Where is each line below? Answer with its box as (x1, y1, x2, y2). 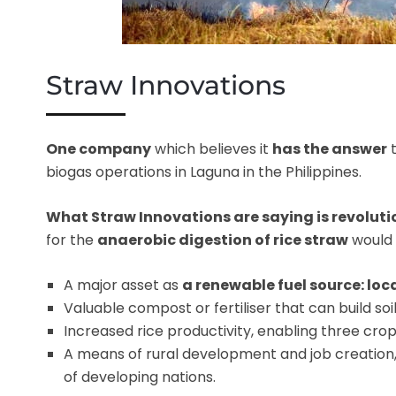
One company (46, 138, 151, 159)
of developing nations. (64, 366, 216, 387)
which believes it (151, 138, 272, 159)
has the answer (272, 138, 387, 159)
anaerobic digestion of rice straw (97, 229, 348, 250)
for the (46, 229, 97, 250)
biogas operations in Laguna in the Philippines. (46, 161, 362, 182)
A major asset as (64, 274, 182, 295)
